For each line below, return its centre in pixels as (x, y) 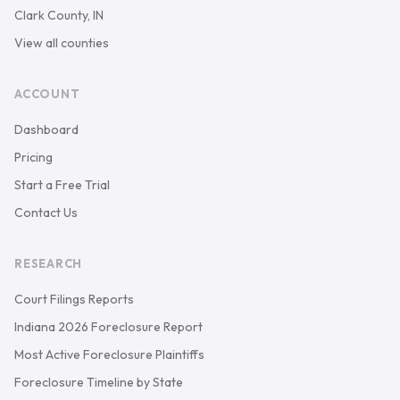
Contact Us (46, 212)
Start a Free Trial (62, 185)
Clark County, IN (59, 15)
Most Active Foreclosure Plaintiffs (109, 354)
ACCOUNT (47, 94)
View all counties (62, 43)
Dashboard (46, 129)
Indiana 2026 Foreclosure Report (108, 327)
